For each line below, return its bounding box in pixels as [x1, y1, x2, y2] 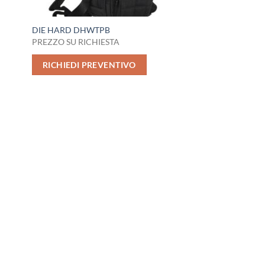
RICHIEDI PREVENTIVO [42, 59, 136, 70]
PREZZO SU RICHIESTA [32, 36, 120, 47]
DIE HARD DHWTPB [32, 25, 111, 35]
